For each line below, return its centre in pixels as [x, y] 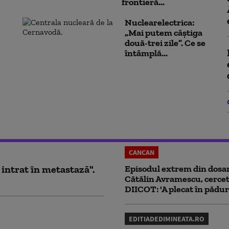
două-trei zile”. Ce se [165, 43]
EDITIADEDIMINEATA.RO [167, 219]
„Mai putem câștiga [164, 32]
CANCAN [142, 152]
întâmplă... [146, 53]
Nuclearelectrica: [159, 22]
